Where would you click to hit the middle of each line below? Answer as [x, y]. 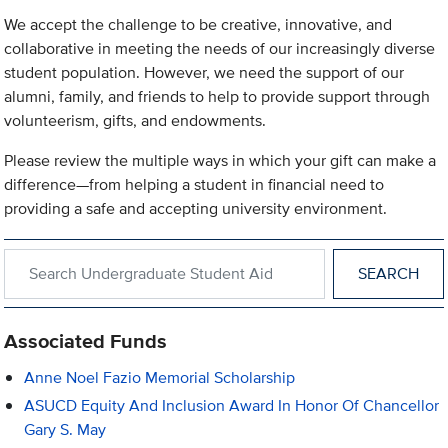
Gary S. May [65, 430]
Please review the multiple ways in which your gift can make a [220, 161]
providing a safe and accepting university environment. [196, 209]
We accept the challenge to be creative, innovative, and [198, 25]
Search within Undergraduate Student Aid [149, 259]
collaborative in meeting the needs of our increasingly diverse [220, 49]
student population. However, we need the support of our [204, 73]
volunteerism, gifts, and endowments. [135, 121]
